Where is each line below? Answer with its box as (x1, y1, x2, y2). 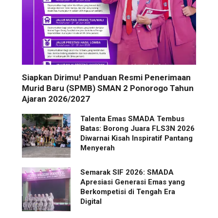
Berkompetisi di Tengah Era (80, 187, 175, 197)
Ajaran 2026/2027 (22, 94, 90, 104)
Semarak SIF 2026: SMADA (80, 168, 174, 177)
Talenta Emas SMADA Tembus (80, 114, 184, 124)
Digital (80, 197, 102, 206)
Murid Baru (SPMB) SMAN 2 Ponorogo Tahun (22, 83, 194, 93)
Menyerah (80, 144, 115, 153)
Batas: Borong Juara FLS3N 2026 (80, 124, 195, 133)
